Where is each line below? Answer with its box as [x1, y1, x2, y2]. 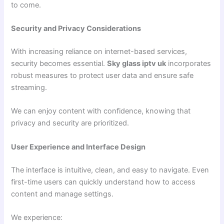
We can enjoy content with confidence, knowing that [11, 106, 191, 116]
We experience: [11, 213, 63, 222]
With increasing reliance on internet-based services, [11, 47, 187, 56]
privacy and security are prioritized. [11, 118, 129, 128]
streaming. [11, 83, 47, 92]
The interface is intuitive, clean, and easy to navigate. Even [11, 165, 209, 174]
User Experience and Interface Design [11, 142, 146, 151]
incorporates [166, 59, 211, 68]
